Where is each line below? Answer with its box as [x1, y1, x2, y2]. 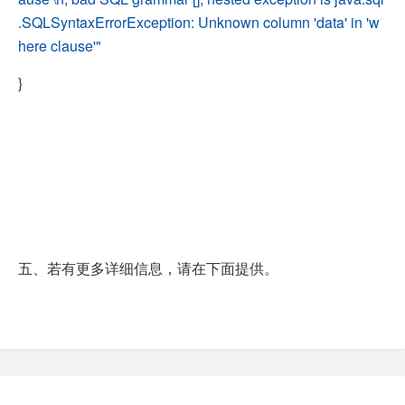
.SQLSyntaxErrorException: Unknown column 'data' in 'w [18, 12, 380, 33]
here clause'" [18, 35, 101, 56]
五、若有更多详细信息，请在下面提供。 [18, 258, 278, 278]
